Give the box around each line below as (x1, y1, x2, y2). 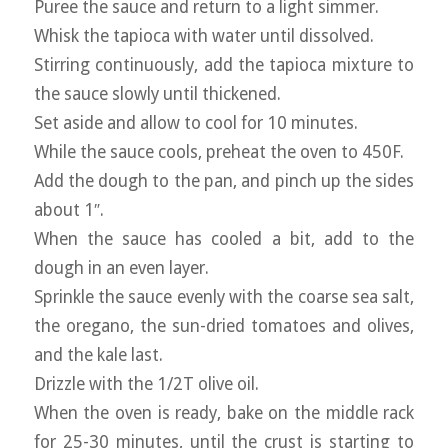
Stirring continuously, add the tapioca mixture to (33, 55, 415, 76)
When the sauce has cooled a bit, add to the (33, 229, 415, 250)
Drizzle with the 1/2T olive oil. (33, 374, 259, 395)
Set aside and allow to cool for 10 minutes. (33, 113, 358, 134)
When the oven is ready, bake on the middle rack (33, 403, 415, 424)
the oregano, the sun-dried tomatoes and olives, (33, 316, 415, 337)
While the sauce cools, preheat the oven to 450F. (33, 142, 404, 163)
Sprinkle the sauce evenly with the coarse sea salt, (33, 287, 415, 308)
